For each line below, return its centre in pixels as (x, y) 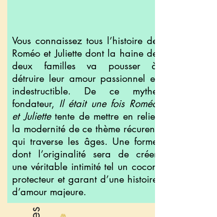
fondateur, (36, 104)
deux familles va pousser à (85, 66)
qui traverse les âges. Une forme (85, 141)
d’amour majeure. (49, 192)
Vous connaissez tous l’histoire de (85, 41)
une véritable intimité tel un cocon (85, 167)
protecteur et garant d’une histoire (85, 179)
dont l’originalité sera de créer (85, 154)
